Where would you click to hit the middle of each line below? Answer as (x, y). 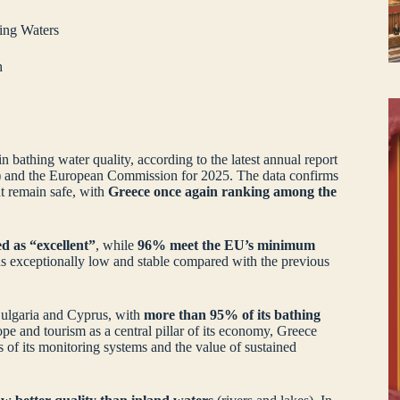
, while (117, 246)
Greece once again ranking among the (223, 192)
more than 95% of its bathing (232, 315)
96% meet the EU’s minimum (227, 246)
